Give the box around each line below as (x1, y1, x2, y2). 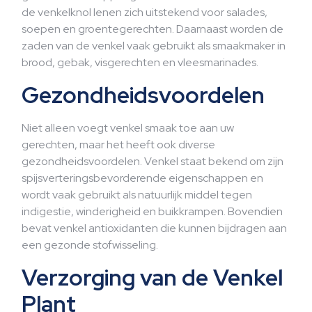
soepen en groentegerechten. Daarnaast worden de (22, 22, 283, 36)
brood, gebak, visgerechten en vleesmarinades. (22, 55, 258, 70)
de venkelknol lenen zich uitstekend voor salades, (22, 5, 267, 19)
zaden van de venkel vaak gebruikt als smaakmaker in (22, 38, 286, 53)
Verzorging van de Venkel (22, 263, 283, 292)
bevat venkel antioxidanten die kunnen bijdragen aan (22, 221, 287, 235)
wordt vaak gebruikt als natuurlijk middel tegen (22, 187, 252, 202)
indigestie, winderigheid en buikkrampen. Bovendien (22, 204, 283, 219)
